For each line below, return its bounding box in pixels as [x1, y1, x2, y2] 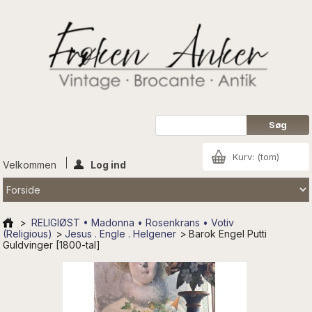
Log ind [91, 158, 127, 171]
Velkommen [3, 158, 60, 171]
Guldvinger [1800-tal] [3, 238, 101, 251]
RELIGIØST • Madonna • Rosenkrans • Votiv [31, 216, 235, 228]
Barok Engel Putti [189, 227, 267, 240]
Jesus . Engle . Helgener [65, 227, 177, 240]
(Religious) [3, 227, 53, 240]
